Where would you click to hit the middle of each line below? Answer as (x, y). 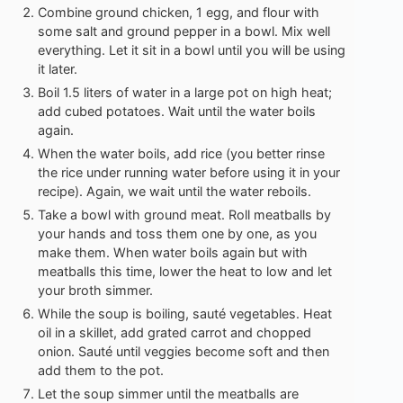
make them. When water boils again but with (173, 253)
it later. (58, 69)
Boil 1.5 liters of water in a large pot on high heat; (185, 93)
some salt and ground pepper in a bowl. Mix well (184, 31)
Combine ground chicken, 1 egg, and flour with (179, 13)
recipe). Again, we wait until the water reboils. (175, 192)
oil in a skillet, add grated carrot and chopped (175, 333)
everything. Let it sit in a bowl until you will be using (192, 50)
